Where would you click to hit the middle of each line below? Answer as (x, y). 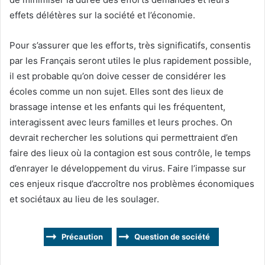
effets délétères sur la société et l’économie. (102, 15)
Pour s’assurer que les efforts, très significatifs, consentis (130, 45)
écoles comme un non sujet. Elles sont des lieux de (117, 91)
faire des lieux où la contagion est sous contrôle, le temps (130, 153)
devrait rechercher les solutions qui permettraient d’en (124, 137)
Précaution (82, 236)
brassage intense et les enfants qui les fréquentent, (117, 106)
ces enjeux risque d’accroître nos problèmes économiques (132, 183)
